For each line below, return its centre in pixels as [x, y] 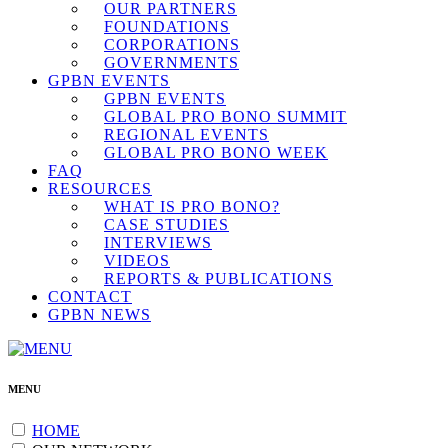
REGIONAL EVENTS [186, 134]
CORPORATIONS [172, 44]
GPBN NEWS [99, 314]
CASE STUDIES [166, 224]
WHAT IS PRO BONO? [192, 206]
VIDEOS [137, 260]
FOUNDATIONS [167, 26]
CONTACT [90, 296]
